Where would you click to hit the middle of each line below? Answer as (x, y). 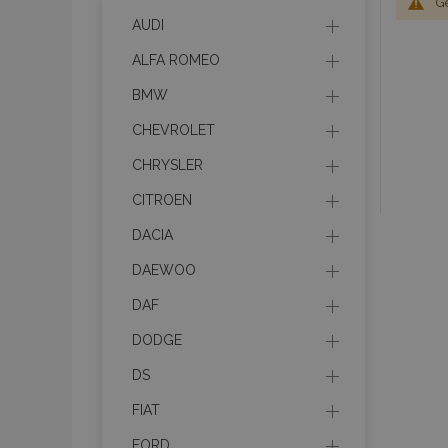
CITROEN (162, 200)
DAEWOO (164, 270)
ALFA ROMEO (176, 60)
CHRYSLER (167, 165)
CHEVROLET (173, 130)
